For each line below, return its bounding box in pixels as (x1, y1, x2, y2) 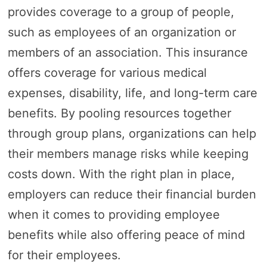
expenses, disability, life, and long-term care (7, 86, 257, 101)
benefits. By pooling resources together (7, 106, 231, 121)
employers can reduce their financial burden (7, 187, 256, 202)
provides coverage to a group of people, (7, 5, 234, 20)
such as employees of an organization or (7, 25, 236, 40)
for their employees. (7, 248, 121, 263)
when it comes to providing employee (7, 207, 220, 222)
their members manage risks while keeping (7, 147, 249, 162)
